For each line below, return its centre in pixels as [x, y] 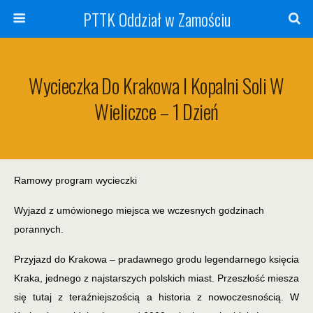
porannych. [39, 229]
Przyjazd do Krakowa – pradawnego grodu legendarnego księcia [156, 259]
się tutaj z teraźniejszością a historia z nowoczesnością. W [156, 297]
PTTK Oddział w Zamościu [156, 19]
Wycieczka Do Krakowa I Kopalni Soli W [156, 85]
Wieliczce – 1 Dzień [156, 111]
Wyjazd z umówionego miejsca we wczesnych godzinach [139, 210]
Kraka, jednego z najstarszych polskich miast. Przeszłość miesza [156, 278]
